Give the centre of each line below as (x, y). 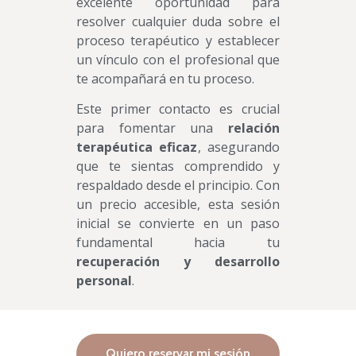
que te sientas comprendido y (178, 166)
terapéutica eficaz (137, 147)
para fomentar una (152, 128)
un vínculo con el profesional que (178, 59)
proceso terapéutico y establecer (178, 40)
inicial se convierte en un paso (178, 224)
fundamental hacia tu (178, 243)
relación (254, 128)
